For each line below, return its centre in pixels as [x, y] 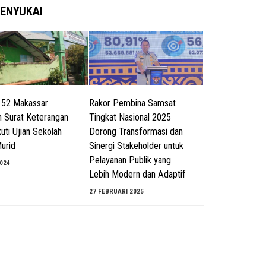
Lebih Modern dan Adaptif [138, 174]
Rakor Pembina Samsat [133, 103]
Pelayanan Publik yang [130, 160]
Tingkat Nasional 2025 [130, 117]
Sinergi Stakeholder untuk [137, 145]
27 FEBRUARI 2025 [117, 191]
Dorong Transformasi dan [136, 131]
